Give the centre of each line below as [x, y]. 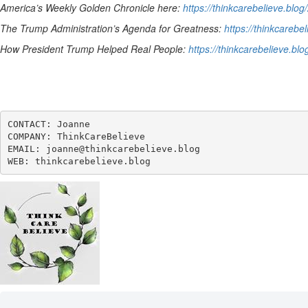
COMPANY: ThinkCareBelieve [76, 136]
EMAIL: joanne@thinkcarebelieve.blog [103, 148]
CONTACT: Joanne [48, 124]
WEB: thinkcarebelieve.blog [79, 161]
